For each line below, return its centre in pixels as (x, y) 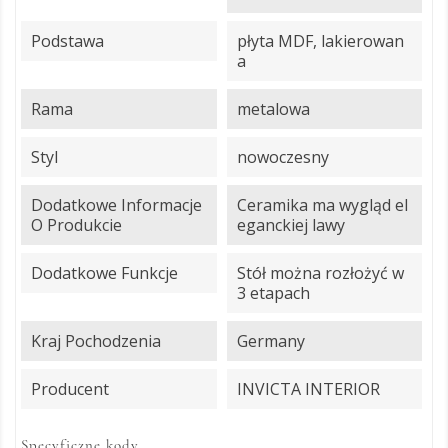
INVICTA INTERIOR (308, 389)
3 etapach (273, 293)
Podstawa (67, 41)
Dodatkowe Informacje (116, 205)
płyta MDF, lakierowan (320, 41)
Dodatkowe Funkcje (104, 273)
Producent (70, 389)
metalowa (273, 109)
